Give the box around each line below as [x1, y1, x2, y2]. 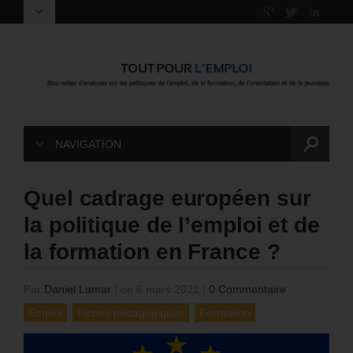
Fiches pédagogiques [77, 307, 184, 320]
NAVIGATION [55, 138, 121, 151]
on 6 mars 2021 [117, 283, 203, 296]
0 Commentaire [209, 283, 286, 296]
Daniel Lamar [44, 283, 111, 296]
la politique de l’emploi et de [24, 213, 320, 238]
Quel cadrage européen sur [24, 186, 311, 211]
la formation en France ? [24, 240, 281, 265]
